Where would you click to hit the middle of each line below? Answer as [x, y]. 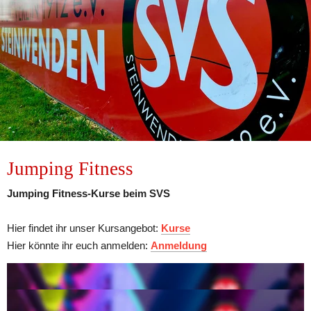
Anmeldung [179, 245]
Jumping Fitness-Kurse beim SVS [89, 193]
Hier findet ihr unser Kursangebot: [84, 228]
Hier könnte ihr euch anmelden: [79, 245]
